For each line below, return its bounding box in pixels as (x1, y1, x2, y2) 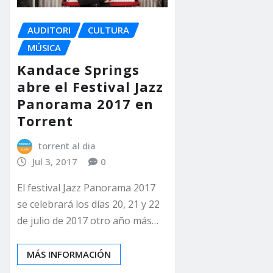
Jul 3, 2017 (32, 155, 77, 168)
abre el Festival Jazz (17, 77, 163, 96)
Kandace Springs (17, 60, 140, 79)
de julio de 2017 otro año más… (17, 214, 158, 228)
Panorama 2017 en (17, 94, 154, 113)
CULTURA (88, 23, 129, 36)
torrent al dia (38, 140, 96, 152)
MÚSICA (27, 41, 61, 54)
